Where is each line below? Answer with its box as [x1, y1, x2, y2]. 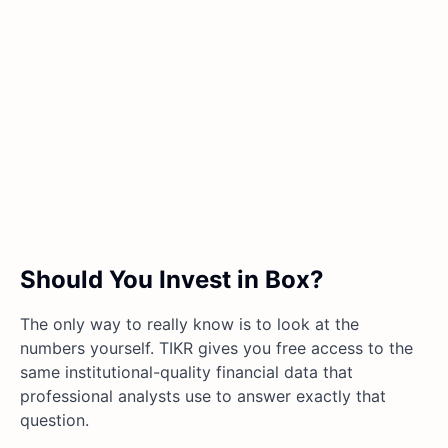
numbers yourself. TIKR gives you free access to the [20, 337, 413, 358]
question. [20, 409, 89, 430]
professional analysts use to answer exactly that [20, 385, 386, 406]
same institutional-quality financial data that [20, 361, 353, 382]
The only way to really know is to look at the [20, 313, 359, 334]
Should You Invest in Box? [20, 264, 324, 294]
